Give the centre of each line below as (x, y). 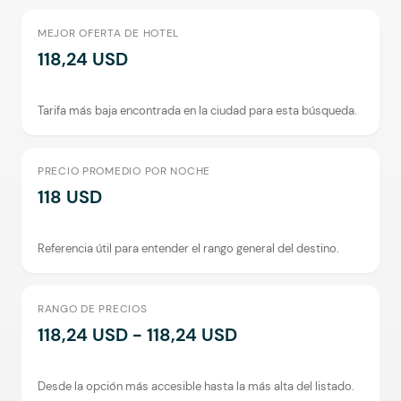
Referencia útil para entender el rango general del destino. (188, 248)
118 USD (70, 197)
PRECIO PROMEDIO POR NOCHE (124, 171)
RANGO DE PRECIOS (93, 309)
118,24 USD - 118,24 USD (137, 335)
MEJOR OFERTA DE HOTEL (109, 33)
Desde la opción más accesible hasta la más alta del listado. (196, 386)
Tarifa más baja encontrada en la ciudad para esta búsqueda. (197, 111)
